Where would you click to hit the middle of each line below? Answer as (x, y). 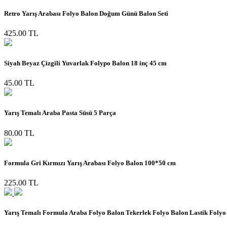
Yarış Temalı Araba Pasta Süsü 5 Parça (60, 113)
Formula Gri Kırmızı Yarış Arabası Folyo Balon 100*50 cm (90, 163)
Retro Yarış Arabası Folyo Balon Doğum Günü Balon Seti (86, 13)
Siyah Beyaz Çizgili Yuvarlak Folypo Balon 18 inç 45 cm (85, 63)
